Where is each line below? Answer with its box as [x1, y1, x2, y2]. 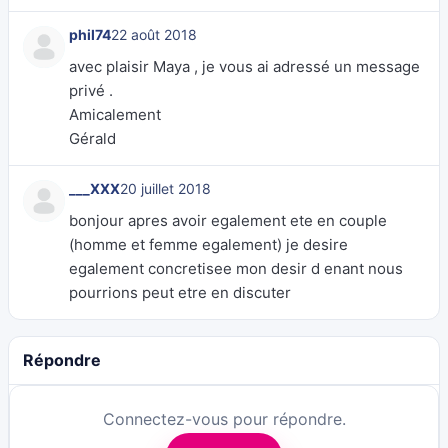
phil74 [69, 26, 111, 43]
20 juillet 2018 [120, 180, 211, 197]
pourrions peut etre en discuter [69, 283, 291, 302]
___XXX [69, 180, 120, 197]
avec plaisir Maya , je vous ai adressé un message [69, 57, 420, 76]
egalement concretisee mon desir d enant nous [69, 259, 403, 278]
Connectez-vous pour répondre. [102, 409, 346, 429]
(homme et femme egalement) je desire [69, 235, 348, 254]
